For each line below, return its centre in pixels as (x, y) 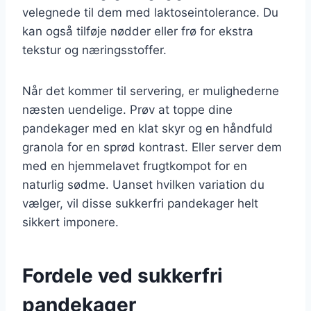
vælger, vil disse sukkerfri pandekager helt (140, 203)
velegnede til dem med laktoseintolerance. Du (150, 12)
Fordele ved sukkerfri (123, 275)
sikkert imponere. (70, 222)
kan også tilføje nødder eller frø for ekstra (138, 31)
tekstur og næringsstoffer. (94, 50)
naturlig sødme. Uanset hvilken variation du (143, 184)
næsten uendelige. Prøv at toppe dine (127, 109)
